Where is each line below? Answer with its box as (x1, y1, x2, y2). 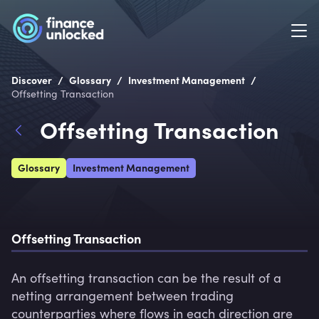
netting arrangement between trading (11, 287, 234, 304)
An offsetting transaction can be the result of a (11, 269, 281, 286)
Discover (11, 73, 52, 87)
